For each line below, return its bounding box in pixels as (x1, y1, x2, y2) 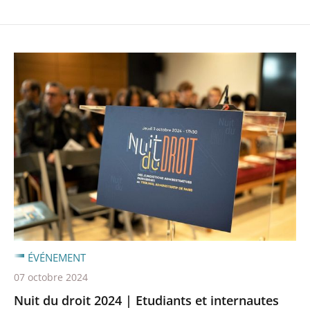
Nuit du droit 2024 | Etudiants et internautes (14, 291, 279, 309)
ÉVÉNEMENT (28, 250, 86, 264)
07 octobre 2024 (14, 270, 88, 284)
